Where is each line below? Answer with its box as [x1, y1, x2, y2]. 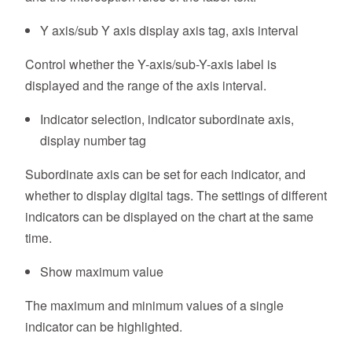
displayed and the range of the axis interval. [25, 76, 266, 95]
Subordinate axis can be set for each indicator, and [25, 165, 306, 184]
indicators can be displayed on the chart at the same [25, 207, 313, 226]
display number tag [40, 131, 147, 150]
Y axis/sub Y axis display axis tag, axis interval [40, 21, 299, 40]
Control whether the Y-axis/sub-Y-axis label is [25, 55, 277, 74]
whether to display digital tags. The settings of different [25, 186, 327, 205]
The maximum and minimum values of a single [25, 296, 284, 315]
